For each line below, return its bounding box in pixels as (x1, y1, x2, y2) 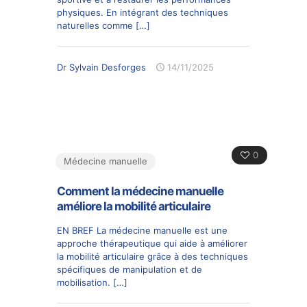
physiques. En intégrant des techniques (57, 7, 228, 18)
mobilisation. (57, 277, 110, 288)
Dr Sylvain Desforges (57, 62, 146, 73)
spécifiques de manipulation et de (57, 264, 202, 275)
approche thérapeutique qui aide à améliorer (57, 238, 247, 249)
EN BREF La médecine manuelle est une (57, 225, 228, 236)
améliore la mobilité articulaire (57, 199, 210, 213)
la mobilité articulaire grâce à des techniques (57, 251, 248, 262)
